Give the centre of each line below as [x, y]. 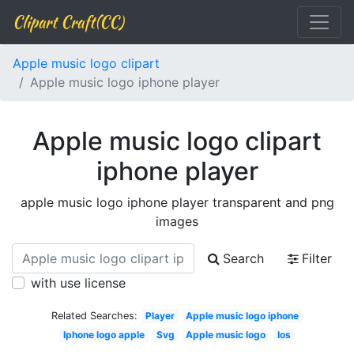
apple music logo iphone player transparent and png [177, 202]
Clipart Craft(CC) [68, 22]
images [177, 221]
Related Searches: [94, 316]
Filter [317, 258]
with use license [78, 283]
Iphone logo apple [104, 335]
